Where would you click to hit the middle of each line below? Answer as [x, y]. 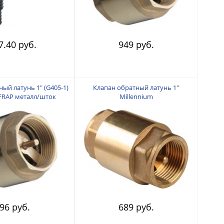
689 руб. [136, 207]
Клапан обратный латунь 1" [136, 87]
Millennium [136, 96]
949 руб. [136, 44]
